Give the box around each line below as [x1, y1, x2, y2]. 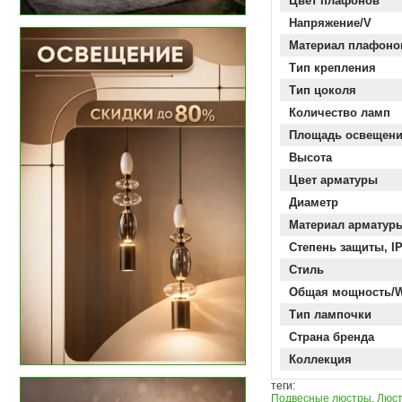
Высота [289, 151, 332, 164]
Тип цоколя [289, 83, 356, 97]
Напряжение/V [289, 16, 371, 30]
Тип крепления [289, 61, 376, 74]
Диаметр [289, 196, 338, 209]
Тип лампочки [289, 308, 371, 321]
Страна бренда [289, 330, 374, 344]
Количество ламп [289, 106, 390, 119]
